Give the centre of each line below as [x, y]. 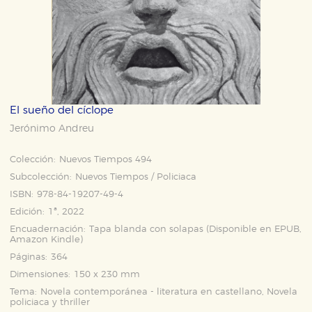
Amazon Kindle [45, 240]
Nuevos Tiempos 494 [106, 160]
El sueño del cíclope [62, 110]
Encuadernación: [48, 229]
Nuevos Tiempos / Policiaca [136, 177]
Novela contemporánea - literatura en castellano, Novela [169, 292]
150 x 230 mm [107, 275]
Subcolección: [41, 177]
